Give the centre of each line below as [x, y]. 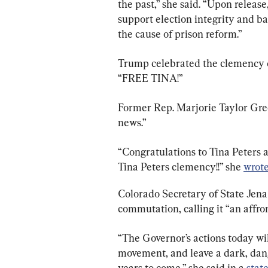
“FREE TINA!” [150, 78]
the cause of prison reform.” [180, 34]
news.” [132, 123]
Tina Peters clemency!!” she [181, 167]
